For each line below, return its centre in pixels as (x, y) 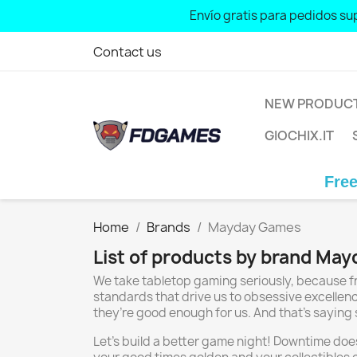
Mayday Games (255, 227)
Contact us (127, 52)
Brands (169, 227)
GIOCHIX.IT (299, 135)
